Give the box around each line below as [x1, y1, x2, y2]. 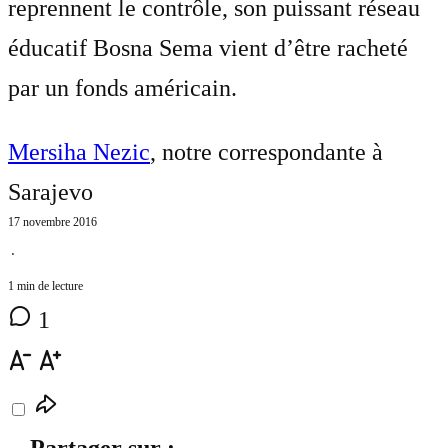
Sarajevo [8, 178, 93, 205]
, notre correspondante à [150, 138, 383, 165]
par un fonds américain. [8, 74, 237, 101]
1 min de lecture [8, 278, 83, 293]
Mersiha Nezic [8, 138, 150, 165]
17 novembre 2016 [8, 214, 97, 229]
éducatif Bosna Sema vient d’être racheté [8, 34, 408, 61]
